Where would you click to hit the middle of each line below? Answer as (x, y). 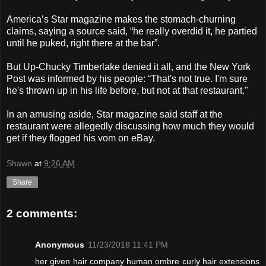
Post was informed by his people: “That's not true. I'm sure (127, 78)
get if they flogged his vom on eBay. (81, 138)
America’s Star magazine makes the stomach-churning (121, 19)
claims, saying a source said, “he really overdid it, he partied (132, 31)
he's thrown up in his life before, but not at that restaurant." (127, 90)
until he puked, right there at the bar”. (83, 43)
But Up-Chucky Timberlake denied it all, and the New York (129, 66)
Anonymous (60, 244)
